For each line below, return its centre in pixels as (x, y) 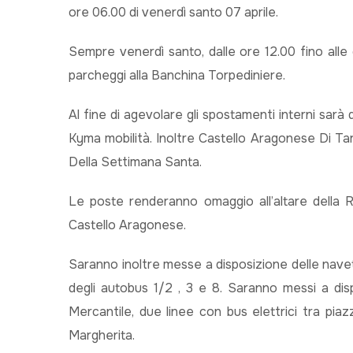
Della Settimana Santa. (135, 162)
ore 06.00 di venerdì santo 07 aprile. (173, 12)
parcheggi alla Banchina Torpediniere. (177, 75)
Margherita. (102, 335)
